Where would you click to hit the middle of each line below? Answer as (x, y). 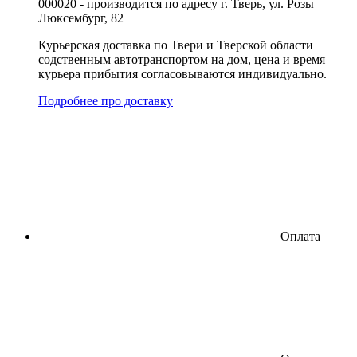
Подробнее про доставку (106, 100)
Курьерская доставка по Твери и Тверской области (176, 45)
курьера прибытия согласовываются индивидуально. (182, 73)
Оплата (300, 236)
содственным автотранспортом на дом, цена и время (182, 59)
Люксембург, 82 (81, 18)
